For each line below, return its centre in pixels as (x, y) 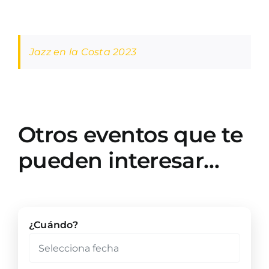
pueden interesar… (119, 160)
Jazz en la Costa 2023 (83, 52)
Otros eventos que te (130, 134)
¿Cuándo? (53, 225)
